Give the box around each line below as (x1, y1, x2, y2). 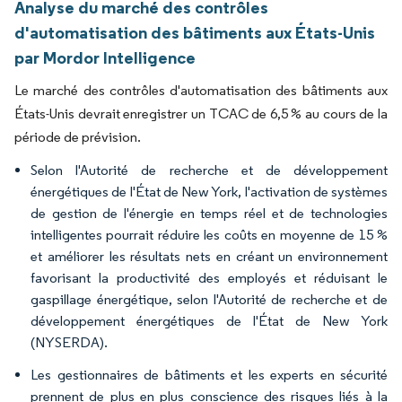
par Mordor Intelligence (14, 47, 196, 68)
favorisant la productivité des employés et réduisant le (31, 269, 388, 286)
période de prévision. (14, 128, 141, 145)
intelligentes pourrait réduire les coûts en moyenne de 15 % (31, 226, 388, 243)
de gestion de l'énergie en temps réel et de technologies (31, 205, 388, 222)
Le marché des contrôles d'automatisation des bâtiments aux (14, 82, 388, 99)
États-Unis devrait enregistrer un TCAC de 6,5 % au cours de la (14, 105, 388, 122)
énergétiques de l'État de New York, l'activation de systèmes (31, 183, 388, 200)
